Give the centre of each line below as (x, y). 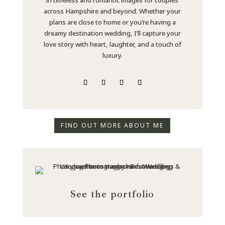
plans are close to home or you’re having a (112, 22)
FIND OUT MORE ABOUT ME (113, 125)
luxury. (112, 55)
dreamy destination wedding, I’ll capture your (112, 33)
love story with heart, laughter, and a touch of (112, 44)
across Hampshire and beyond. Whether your (113, 11)
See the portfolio (113, 194)
